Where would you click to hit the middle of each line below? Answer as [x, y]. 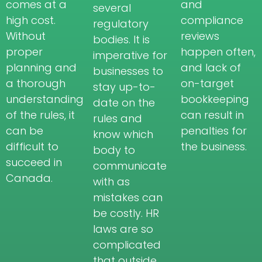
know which [123, 134]
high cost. [31, 20]
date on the [124, 102]
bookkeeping [215, 99]
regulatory [121, 23]
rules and [118, 118]
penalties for [213, 130]
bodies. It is [122, 39]
